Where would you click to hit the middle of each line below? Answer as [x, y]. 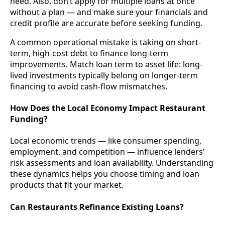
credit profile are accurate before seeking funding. [106, 23]
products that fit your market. [67, 185]
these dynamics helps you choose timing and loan [105, 174]
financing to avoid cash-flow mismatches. [89, 86]
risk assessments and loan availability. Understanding [112, 163]
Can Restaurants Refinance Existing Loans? [97, 207]
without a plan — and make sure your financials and [109, 12]
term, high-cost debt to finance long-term [89, 53]
